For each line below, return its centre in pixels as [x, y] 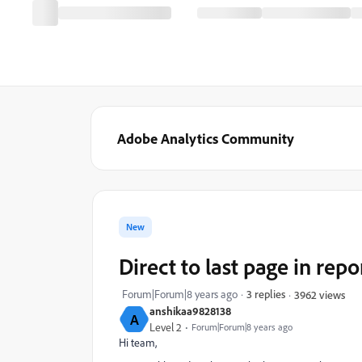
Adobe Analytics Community [206, 138]
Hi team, [138, 343]
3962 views [320, 294]
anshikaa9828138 [190, 311]
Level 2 [166, 327]
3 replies [266, 294]
